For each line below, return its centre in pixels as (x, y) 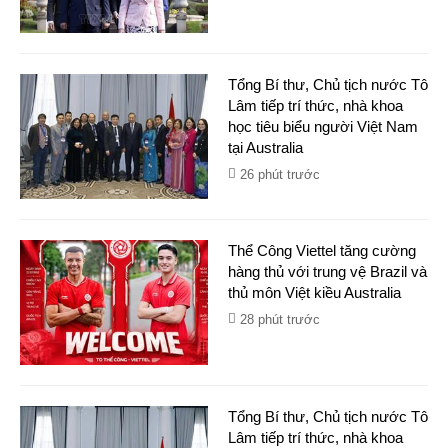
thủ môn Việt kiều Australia (314, 292)
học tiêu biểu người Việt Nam (323, 126)
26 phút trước (280, 174)
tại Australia (265, 147)
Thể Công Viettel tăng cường (322, 250)
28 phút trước (280, 319)
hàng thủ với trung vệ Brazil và (327, 271)
